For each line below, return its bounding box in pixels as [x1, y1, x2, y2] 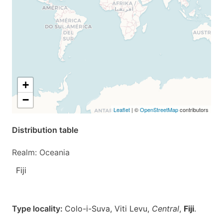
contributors [178, 106, 209, 113]
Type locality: [12, 204, 65, 214]
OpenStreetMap [140, 106, 178, 113]
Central [152, 204, 179, 214]
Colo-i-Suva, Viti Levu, [65, 204, 152, 214]
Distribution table [12, 125, 78, 135]
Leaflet [113, 106, 130, 113]
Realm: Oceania [12, 147, 70, 157]
